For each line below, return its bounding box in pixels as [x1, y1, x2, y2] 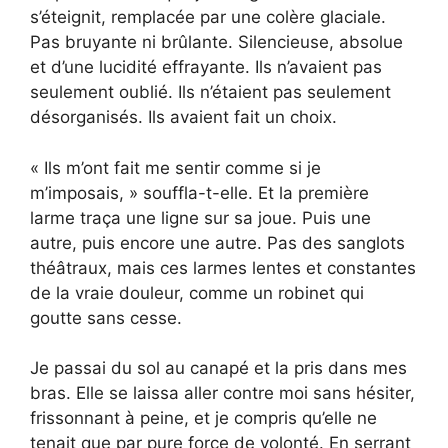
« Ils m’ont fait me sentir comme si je [30, 157, 321, 178]
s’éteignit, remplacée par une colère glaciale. [30, 7, 386, 28]
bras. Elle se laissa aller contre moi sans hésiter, [30, 383, 415, 404]
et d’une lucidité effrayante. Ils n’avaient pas [30, 57, 382, 78]
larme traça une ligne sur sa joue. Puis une [30, 207, 371, 228]
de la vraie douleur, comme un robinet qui [30, 282, 364, 303]
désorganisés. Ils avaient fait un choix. [30, 107, 337, 128]
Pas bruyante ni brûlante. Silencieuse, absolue [30, 32, 403, 53]
